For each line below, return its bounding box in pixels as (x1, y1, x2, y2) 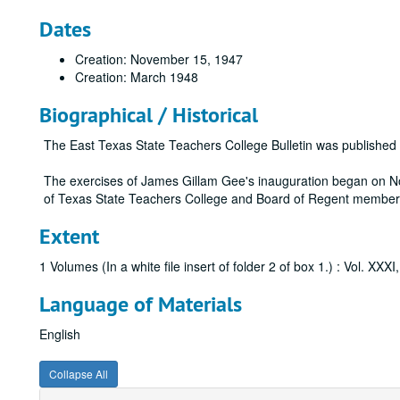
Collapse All (49, 366, 108, 381)
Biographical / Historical (39, 101, 258, 129)
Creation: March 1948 (75, 68, 198, 86)
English (39, 325, 80, 343)
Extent (39, 222, 99, 250)
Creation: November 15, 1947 (75, 50, 243, 68)
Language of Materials (39, 290, 242, 318)
